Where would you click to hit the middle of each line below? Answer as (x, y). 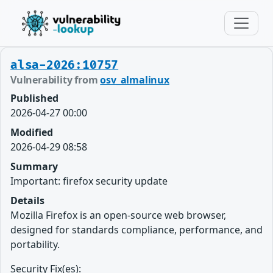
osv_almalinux (135, 80)
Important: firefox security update (89, 181)
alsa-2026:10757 (65, 65)
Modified (32, 132)
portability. (35, 244)
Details (27, 200)
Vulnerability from (55, 80)
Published (34, 98)
